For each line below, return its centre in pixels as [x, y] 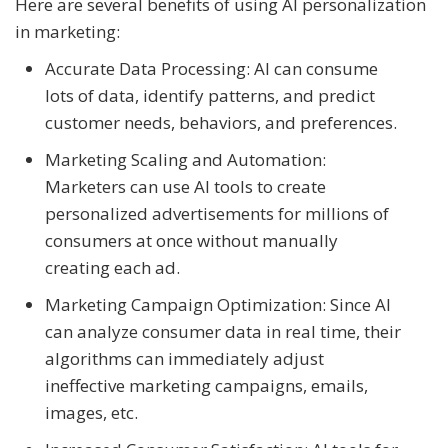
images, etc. [91, 412]
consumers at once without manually [191, 240]
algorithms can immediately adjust [184, 358]
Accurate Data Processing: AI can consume [211, 68]
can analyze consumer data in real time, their [223, 331]
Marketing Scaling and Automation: [185, 159]
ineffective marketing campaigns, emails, [206, 385]
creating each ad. [114, 267]
